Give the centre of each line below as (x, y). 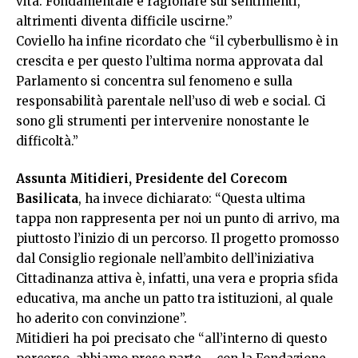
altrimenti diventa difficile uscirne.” (124, 21)
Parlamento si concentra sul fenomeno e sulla (154, 81)
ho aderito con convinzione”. (101, 319)
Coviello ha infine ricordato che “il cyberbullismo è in (177, 41)
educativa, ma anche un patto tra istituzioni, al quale (175, 299)
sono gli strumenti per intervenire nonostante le (163, 121)
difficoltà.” (47, 141)
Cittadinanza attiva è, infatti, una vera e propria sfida (177, 279)
